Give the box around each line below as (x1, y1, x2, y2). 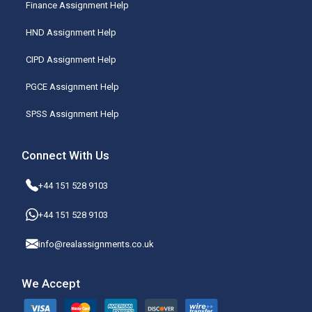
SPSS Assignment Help (26, 109, 120, 120)
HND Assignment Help (26, 27, 117, 38)
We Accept (22, 276, 81, 291)
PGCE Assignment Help (26, 81, 120, 93)
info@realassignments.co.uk (38, 238, 155, 249)
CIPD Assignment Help (26, 54, 117, 65)
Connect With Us (22, 148, 110, 163)
